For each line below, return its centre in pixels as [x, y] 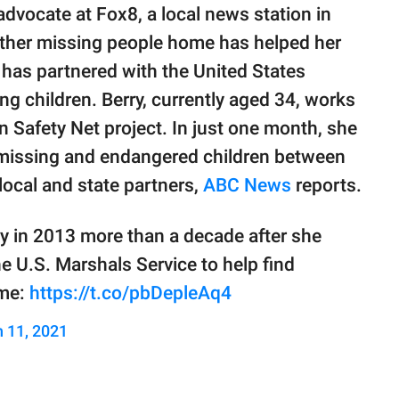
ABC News [247, 186]
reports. [326, 186]
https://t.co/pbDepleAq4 [130, 293]
